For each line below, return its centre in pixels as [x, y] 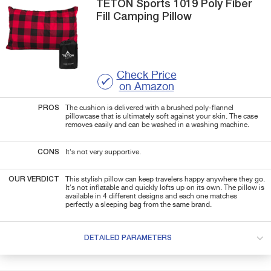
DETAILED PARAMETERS [128, 238]
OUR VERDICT [34, 179]
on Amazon [146, 87]
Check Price [146, 75]
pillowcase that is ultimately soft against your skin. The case [162, 116]
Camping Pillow [151, 17]
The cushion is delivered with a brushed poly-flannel [149, 108]
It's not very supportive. [104, 152]
